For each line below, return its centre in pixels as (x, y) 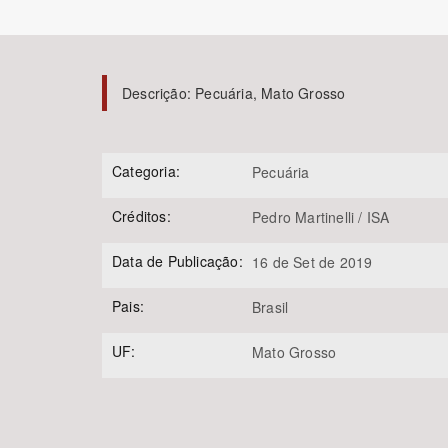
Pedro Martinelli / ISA (321, 217)
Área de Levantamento (170, 96)
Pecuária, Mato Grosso (270, 93)
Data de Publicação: (177, 261)
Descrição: (159, 93)
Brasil (270, 307)
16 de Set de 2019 (312, 262)
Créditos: (141, 216)
